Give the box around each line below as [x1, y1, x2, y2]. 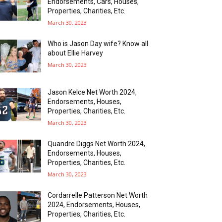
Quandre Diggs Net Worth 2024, [48, 139, 146, 148]
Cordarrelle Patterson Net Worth [48, 191, 148, 199]
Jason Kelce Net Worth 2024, [48, 88, 137, 96]
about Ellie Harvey [48, 49, 104, 57]
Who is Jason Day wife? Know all [48, 39, 149, 48]
